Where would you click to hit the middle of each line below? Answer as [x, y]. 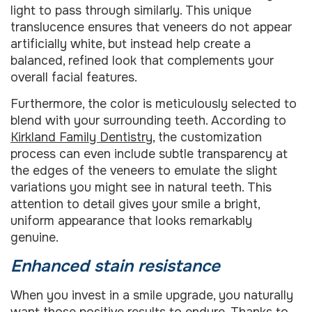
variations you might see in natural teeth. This [141, 188]
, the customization [207, 138]
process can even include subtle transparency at [149, 154]
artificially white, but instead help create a [131, 44]
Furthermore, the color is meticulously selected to [154, 104]
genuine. [34, 238]
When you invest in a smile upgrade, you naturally [152, 295]
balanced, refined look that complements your [142, 60]
